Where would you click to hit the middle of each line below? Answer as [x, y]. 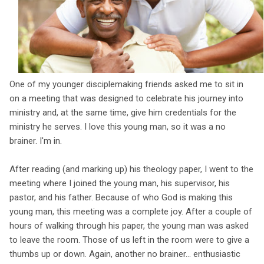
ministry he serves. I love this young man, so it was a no [118, 127]
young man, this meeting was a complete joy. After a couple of [131, 212]
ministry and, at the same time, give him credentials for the [123, 113]
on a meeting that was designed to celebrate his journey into [126, 99]
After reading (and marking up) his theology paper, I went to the [131, 169]
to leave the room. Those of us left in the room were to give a [129, 240]
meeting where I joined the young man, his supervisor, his [120, 184]
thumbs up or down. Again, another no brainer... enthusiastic [125, 254]
